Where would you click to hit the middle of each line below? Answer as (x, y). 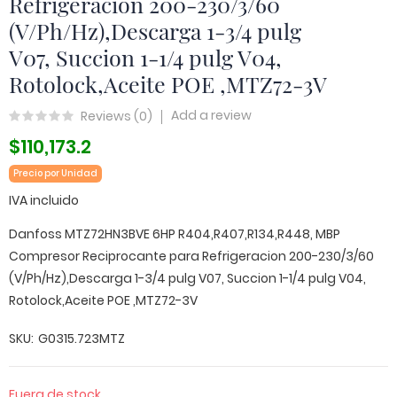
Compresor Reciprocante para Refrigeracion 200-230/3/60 (191, 256)
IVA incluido (44, 200)
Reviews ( (110, 116)
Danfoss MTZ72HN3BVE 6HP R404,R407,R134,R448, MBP (175, 234)
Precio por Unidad (55, 173)
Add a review (211, 115)
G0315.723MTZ (82, 339)
